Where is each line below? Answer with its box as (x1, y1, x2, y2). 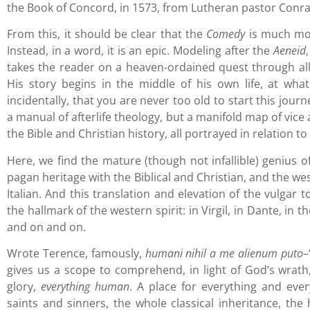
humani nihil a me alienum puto (145, 245, 303, 261)
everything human (41, 278, 130, 294)
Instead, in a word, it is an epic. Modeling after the (7, 43, 274, 59)
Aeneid (273, 43, 307, 59)
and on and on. (7, 219, 86, 235)
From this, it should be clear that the (7, 26, 207, 42)
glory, (7, 278, 42, 294)
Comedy (206, 26, 246, 42)
